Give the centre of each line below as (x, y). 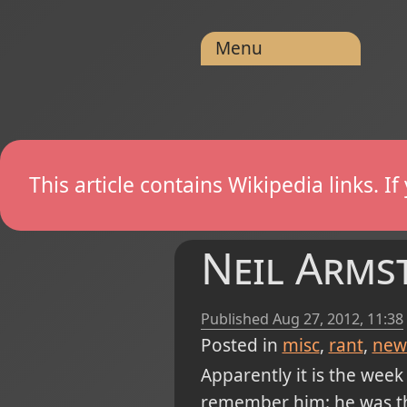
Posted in (239, 345)
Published (236, 318)
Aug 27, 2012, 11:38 (338, 318)
